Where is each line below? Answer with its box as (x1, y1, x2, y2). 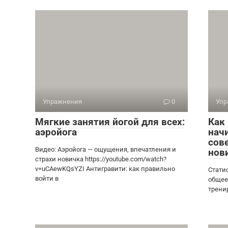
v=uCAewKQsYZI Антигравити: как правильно (35, 165, 175, 173)
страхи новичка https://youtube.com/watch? (35, 155, 166, 163)
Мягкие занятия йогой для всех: (35, 116, 185, 128)
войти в (35, 175, 59, 182)
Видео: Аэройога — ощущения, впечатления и (35, 146, 176, 153)
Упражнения (43, 98, 82, 105)
